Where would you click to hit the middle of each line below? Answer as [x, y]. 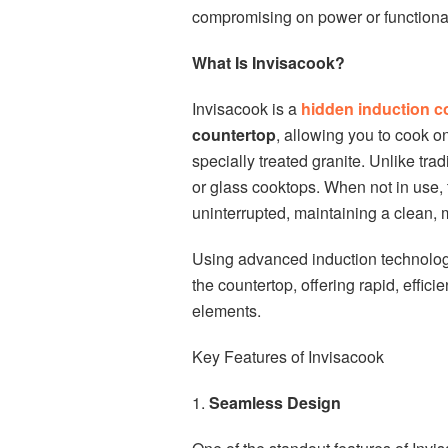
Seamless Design [275, 403]
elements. [226, 311]
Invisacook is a [246, 109]
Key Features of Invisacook [288, 357]
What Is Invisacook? [268, 63]
